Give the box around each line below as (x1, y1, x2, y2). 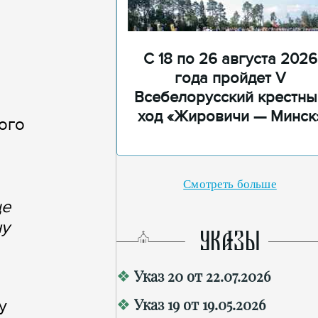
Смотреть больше (183, 177, 277, 191)
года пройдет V (175, 69, 285, 88)
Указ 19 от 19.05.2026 (134, 295, 265, 314)
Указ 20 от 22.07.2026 (134, 266, 270, 285)
